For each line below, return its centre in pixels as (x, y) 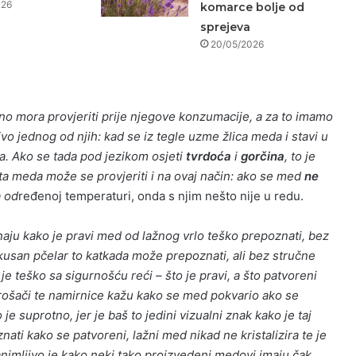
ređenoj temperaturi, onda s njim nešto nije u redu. (163, 195)
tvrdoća (207, 156)
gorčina (261, 156)
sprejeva (225, 27)
